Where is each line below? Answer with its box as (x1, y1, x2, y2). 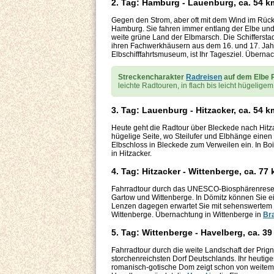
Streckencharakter (118, 73, 186, 82)
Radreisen (186, 73, 222, 82)
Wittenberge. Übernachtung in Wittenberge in (111, 210, 263, 220)
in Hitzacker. (111, 149, 152, 158)
